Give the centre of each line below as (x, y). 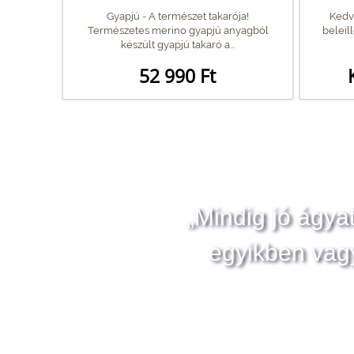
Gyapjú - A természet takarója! (178, 16)
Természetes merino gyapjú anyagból (178, 30)
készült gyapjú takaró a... (178, 44)
